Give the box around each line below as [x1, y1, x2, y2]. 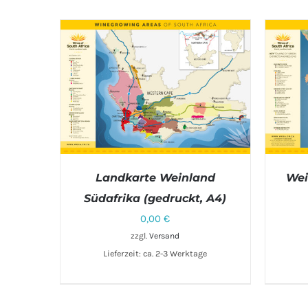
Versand [149, 230, 180, 241]
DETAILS [192, 218, 228, 228]
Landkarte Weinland [95, 170, 215, 184]
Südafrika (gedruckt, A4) [84, 191, 227, 205]
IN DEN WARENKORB [83, 218, 170, 228]
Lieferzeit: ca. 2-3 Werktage [103, 248, 208, 258]
